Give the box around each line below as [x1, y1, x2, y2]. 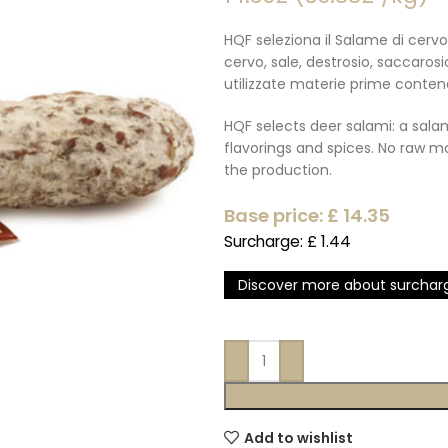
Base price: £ [224, 203, 343, 228]
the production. [224, 160, 332, 180]
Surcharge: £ [224, 231, 321, 252]
